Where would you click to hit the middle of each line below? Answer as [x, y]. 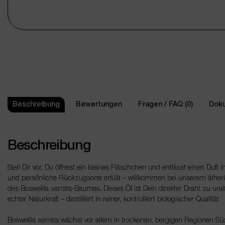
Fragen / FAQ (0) [165, 105]
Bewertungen [99, 105]
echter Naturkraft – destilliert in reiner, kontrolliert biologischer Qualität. [114, 200]
